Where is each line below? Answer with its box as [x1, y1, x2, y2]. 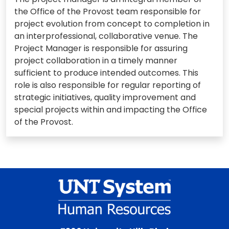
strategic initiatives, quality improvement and [14, 91, 196, 103]
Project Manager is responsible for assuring [14, 42, 188, 54]
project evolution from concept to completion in [14, 17, 210, 30]
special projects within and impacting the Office [14, 103, 207, 116]
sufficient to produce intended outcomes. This [14, 66, 198, 79]
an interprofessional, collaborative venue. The [14, 30, 198, 42]
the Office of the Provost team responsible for [14, 5, 201, 17]
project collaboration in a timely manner [14, 54, 177, 66]
